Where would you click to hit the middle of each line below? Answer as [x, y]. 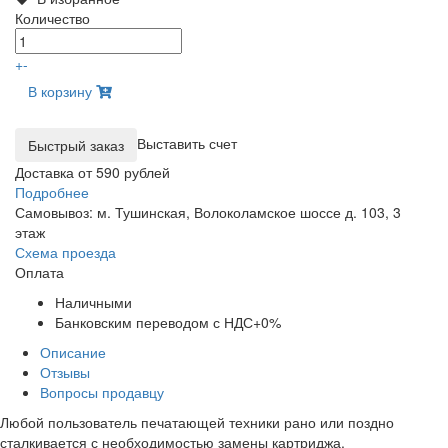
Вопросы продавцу [102, 392]
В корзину [62, 91]
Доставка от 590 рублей [92, 172]
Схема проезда [65, 252]
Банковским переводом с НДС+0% [168, 322]
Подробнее [52, 192]
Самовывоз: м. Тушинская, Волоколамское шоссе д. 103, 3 [208, 212]
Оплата [39, 272]
